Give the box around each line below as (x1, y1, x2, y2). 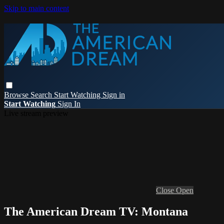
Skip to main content (4, 4, 69, 12)
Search (30, 90, 54, 99)
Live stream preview (4, 108, 68, 117)
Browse (4, 90, 30, 99)
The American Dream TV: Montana (4, 204, 188, 218)
